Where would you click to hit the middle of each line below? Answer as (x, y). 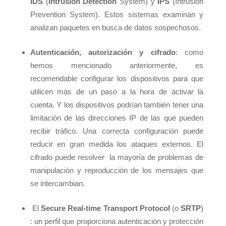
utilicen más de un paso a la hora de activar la (117, 92)
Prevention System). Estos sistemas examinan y (117, 15)
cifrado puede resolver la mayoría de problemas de (117, 157)
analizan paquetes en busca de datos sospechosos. (115, 28)
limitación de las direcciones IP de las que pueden (117, 118)
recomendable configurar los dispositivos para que (117, 79)
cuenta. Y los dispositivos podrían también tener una (117, 105)
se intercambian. (58, 184)
